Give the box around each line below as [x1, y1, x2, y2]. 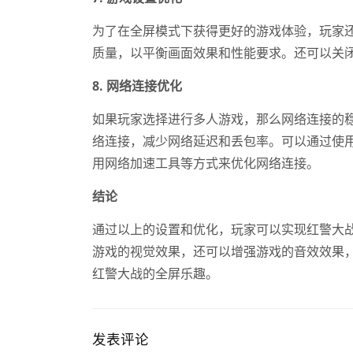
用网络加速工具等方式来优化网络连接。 [92, 154, 319, 172]
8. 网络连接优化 [92, 76, 182, 95]
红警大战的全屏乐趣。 [92, 264, 218, 282]
